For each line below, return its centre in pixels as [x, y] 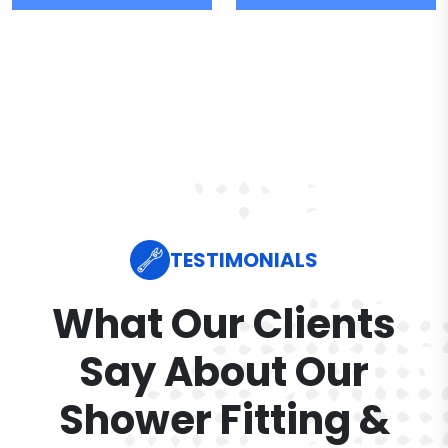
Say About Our [224, 372]
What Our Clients [224, 324]
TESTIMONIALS [244, 260]
